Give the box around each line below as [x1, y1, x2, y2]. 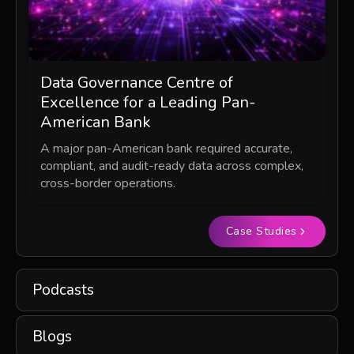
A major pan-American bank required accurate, [40, 140, 292, 157]
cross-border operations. [40, 175, 175, 192]
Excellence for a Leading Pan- [40, 92, 255, 113]
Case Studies [225, 224, 297, 239]
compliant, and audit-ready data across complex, [40, 157, 303, 175]
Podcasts [32, 280, 94, 300]
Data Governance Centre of [40, 72, 233, 93]
